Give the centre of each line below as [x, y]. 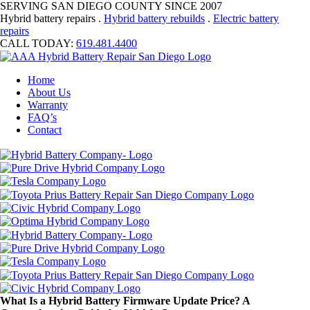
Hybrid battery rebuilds [154, 18]
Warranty [48, 105]
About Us [49, 93]
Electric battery [246, 18]
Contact [45, 130]
